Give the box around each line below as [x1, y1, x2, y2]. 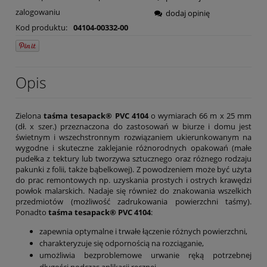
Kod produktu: [15, 22, 67, 33]
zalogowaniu [15, 7, 60, 18]
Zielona [15, 110, 44, 122]
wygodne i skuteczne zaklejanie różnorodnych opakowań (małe [15, 142, 252, 154]
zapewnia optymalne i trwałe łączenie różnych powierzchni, [39, 226, 247, 237]
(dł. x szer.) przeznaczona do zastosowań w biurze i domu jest [15, 121, 252, 132]
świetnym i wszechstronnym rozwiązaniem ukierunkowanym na [15, 132, 252, 143]
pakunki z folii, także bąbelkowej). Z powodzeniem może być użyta [15, 164, 252, 175]
